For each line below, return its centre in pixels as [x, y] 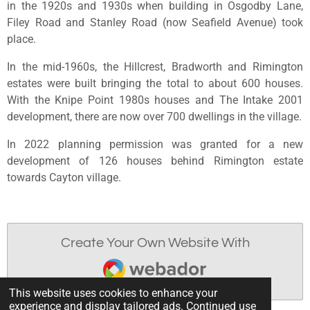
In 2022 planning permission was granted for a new [155, 145]
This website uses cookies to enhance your [113, 293]
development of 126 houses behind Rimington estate [155, 161]
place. [21, 39]
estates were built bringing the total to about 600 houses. [155, 84]
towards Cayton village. [64, 178]
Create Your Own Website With [155, 243]
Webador [131, 260]
